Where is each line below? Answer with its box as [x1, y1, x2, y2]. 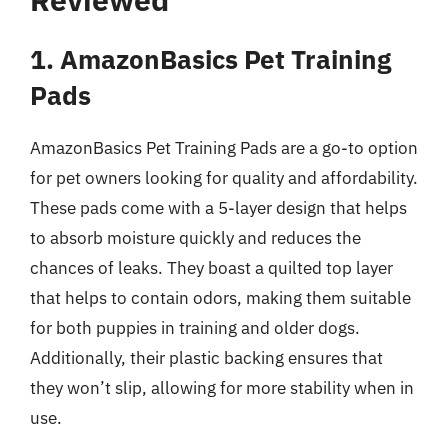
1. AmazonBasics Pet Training [30, 41, 391, 76]
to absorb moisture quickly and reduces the [30, 226, 361, 249]
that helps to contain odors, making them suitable [30, 286, 411, 309]
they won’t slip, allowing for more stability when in [30, 376, 414, 399]
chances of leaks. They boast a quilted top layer [30, 256, 393, 279]
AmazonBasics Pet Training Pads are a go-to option [30, 136, 418, 159]
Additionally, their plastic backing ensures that [30, 346, 383, 369]
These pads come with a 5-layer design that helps [30, 196, 407, 219]
